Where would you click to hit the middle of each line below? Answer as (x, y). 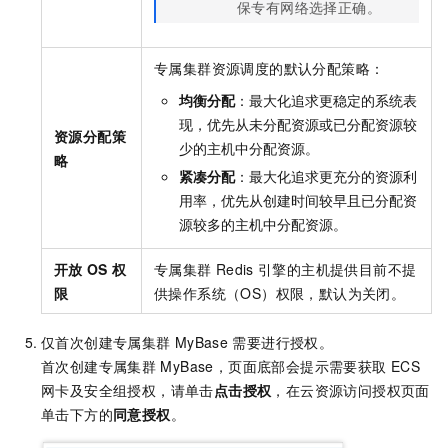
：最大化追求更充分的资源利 (326, 176)
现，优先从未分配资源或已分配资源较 (298, 124)
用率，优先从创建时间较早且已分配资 (298, 200)
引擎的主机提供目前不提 (337, 269)
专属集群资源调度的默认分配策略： (269, 68)
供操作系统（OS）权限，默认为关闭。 (280, 293)
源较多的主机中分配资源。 (263, 224)
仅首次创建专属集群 (106, 342)
